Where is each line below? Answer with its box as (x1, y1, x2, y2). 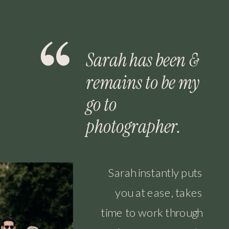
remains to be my (86, 70, 200, 95)
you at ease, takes (115, 185, 203, 199)
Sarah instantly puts (108, 165, 203, 179)
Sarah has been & (86, 48, 199, 73)
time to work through (101, 205, 203, 219)
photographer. (86, 114, 181, 139)
